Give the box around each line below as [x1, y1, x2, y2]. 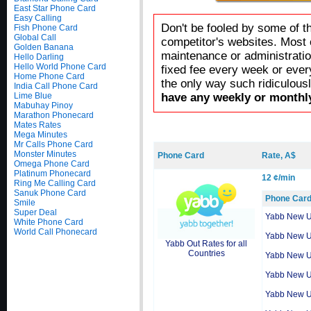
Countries [187, 248, 225, 258]
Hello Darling [14, 52, 64, 62]
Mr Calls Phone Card [14, 140, 93, 149]
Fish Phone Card [14, 23, 78, 33]
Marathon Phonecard [14, 110, 94, 120]
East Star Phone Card [14, 3, 96, 13]
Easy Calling [14, 13, 62, 23]
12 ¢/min [262, 173, 295, 183]
